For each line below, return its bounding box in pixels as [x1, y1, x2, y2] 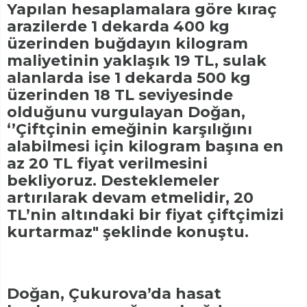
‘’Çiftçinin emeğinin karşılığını [7, 119, 252, 138]
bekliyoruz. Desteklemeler [7, 171, 219, 190]
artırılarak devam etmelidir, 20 [7, 188, 254, 207]
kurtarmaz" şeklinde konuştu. [7, 222, 249, 241]
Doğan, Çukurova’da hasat [7, 284, 221, 303]
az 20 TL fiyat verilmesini [7, 153, 208, 173]
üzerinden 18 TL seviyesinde [7, 85, 233, 104]
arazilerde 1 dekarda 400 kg [7, 16, 230, 36]
